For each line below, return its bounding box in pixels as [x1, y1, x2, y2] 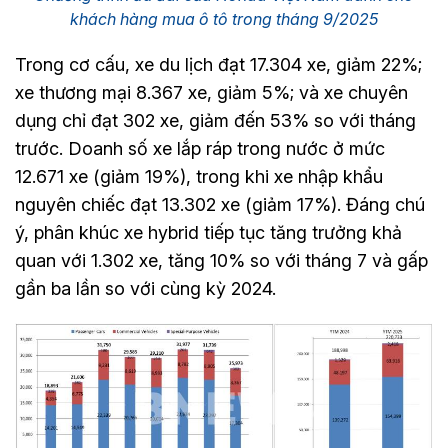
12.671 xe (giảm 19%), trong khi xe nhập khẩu [15, 165, 383, 187]
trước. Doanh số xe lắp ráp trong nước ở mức [15, 137, 385, 159]
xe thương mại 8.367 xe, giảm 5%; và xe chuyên [15, 81, 408, 103]
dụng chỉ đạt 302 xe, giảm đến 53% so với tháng [15, 109, 416, 131]
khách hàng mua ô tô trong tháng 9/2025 [70, 8, 378, 29]
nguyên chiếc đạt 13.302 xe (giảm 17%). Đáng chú [15, 193, 425, 215]
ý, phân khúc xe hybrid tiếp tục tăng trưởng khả [15, 221, 402, 243]
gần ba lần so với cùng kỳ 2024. [15, 277, 276, 299]
